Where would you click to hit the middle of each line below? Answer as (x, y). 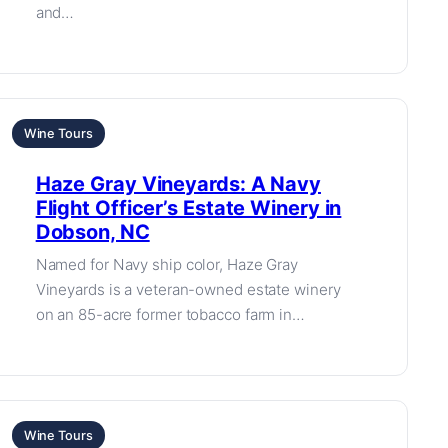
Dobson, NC (92, 232)
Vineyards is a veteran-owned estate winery (188, 289)
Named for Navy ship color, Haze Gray (167, 264)
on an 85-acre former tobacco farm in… (170, 314)
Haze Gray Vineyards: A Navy (178, 184)
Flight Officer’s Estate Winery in (188, 208)
